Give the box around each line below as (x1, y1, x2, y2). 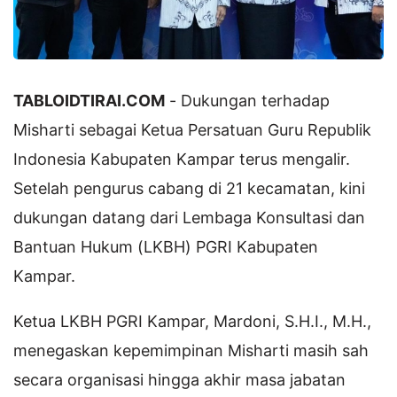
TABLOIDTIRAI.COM (13, 90, 165, 110)
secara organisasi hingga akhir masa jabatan (13, 370, 346, 389)
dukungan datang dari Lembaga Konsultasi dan (13, 207, 365, 227)
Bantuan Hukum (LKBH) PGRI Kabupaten (13, 237, 318, 256)
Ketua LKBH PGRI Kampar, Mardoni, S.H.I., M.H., (13, 311, 371, 331)
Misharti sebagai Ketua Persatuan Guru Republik (13, 120, 371, 139)
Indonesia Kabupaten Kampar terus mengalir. (13, 149, 350, 168)
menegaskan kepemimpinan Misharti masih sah (13, 340, 369, 360)
